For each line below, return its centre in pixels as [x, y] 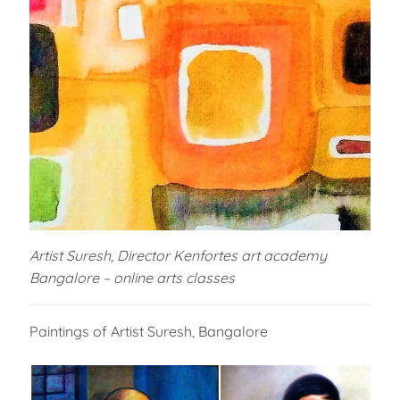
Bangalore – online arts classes [132, 278]
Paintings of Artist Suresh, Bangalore [148, 332]
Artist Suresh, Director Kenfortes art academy [178, 256]
